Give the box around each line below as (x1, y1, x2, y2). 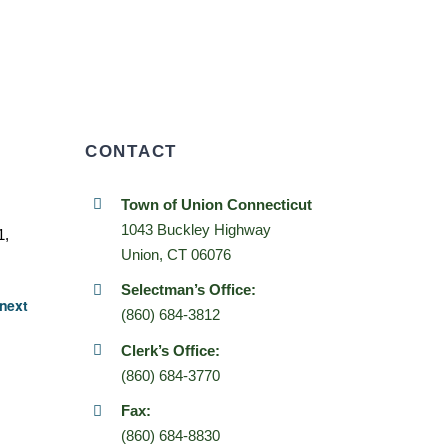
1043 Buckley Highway (121, 220, 272, 238)
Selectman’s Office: (121, 281, 257, 299)
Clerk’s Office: (121, 341, 221, 359)
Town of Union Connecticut (121, 195, 313, 213)
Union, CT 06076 (121, 245, 232, 263)
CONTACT (85, 141, 177, 161)
